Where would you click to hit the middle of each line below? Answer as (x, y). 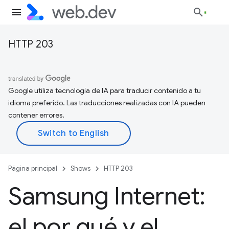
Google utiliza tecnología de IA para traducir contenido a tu (105, 90)
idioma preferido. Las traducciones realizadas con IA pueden (107, 103)
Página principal (33, 168)
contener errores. (36, 115)
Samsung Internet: (107, 196)
